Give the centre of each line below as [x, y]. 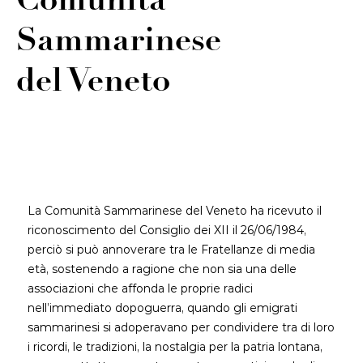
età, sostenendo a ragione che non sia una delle [162, 269]
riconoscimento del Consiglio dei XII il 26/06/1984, [167, 230]
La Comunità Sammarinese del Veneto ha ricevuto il [175, 211]
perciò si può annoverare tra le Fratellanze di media [171, 250]
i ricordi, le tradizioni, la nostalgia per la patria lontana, [175, 347]
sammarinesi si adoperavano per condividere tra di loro [181, 327]
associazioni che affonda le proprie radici [140, 288]
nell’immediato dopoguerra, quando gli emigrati [162, 308]
